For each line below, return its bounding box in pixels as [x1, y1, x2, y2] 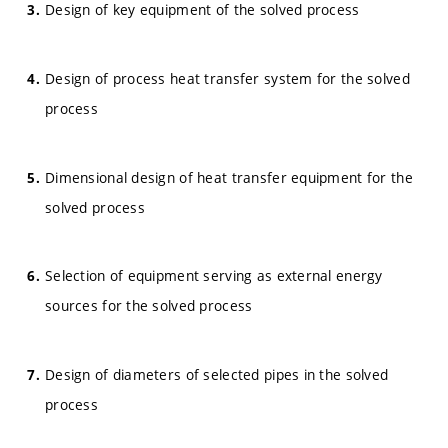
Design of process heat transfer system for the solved [45, 68, 410, 88]
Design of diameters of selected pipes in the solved [45, 365, 389, 384]
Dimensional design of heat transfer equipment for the [45, 167, 413, 187]
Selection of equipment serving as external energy [45, 266, 383, 286]
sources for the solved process [45, 296, 253, 316]
